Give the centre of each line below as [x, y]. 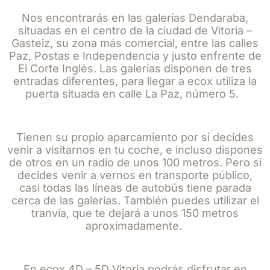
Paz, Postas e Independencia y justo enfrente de [135, 56]
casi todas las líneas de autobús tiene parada [135, 188]
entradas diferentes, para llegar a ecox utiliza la [135, 81]
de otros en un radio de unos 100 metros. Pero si [135, 162]
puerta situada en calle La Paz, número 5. [133, 94]
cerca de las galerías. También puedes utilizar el [135, 200]
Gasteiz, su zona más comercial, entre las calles [135, 43]
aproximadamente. [133, 226]
